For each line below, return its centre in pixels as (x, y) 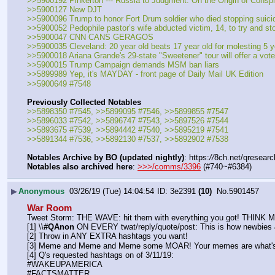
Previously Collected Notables (84, 102)
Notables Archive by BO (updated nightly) (106, 158)
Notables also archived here (80, 167)
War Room (49, 208)
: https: (197, 158)
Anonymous (41, 191)
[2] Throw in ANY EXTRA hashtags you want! (107, 236)
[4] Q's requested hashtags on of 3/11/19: (100, 255)
